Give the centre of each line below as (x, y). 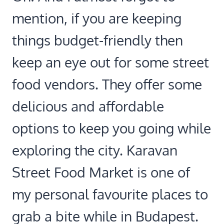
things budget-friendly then (97, 40)
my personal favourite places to (110, 194)
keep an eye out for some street (110, 62)
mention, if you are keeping (97, 18)
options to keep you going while (111, 128)
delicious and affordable (88, 106)
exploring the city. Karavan (95, 150)
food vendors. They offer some (107, 84)
